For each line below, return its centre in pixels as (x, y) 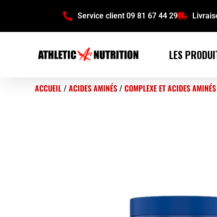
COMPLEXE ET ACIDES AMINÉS (170, 88)
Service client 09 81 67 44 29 (128, 16)
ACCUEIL (48, 88)
